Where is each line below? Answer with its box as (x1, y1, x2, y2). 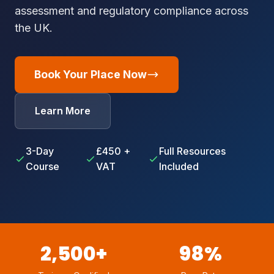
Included (159, 160, 199, 173)
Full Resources (159, 145, 226, 158)
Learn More (35, 105, 91, 117)
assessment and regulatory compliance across (15, 4, 248, 18)
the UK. (15, 21, 53, 35)
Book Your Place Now (34, 68, 147, 81)
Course (26, 160, 60, 173)
